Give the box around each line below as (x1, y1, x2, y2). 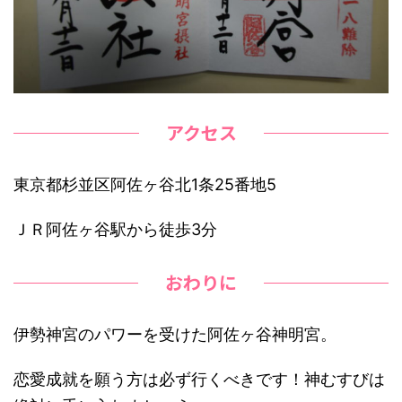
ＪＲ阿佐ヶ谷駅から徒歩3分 (13, 220, 217, 240)
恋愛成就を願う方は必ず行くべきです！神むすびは (13, 370, 385, 389)
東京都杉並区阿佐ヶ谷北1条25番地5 (13, 175, 276, 195)
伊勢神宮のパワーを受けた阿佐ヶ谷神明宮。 (13, 325, 336, 345)
